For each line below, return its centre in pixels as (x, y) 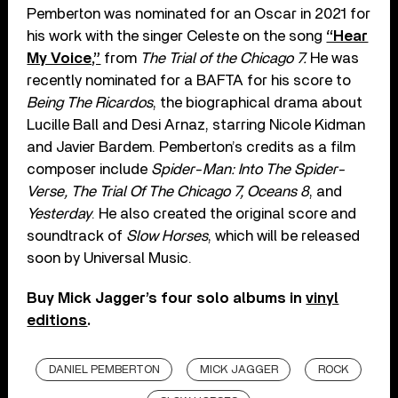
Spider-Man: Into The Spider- (249, 169)
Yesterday (60, 213)
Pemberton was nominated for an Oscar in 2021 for (199, 13)
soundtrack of (77, 235)
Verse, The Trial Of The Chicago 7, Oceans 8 (168, 191)
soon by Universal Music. (110, 258)
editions (57, 320)
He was (335, 58)
